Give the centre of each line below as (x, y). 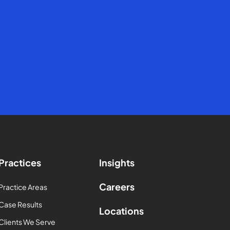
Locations (122, 211)
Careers (117, 187)
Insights (117, 162)
